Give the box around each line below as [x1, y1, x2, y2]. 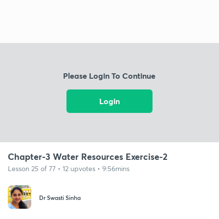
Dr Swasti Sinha [39, 194, 81, 202]
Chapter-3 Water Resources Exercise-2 [8, 150, 168, 162]
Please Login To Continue [63, 70, 156, 81]
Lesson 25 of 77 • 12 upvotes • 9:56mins [8, 163, 130, 173]
